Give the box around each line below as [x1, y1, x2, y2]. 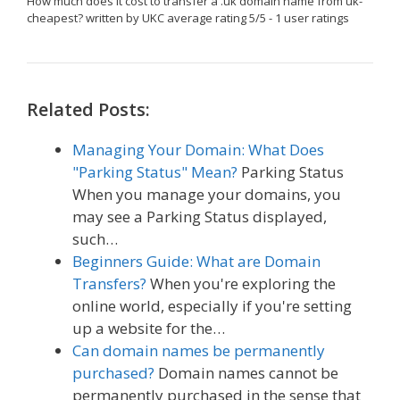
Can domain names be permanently [72, 339, 325, 361]
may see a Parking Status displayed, [72, 205, 327, 227]
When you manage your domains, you [72, 183, 341, 204]
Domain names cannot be [154, 362, 338, 383]
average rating [164, 9, 249, 26]
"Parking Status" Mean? [72, 161, 237, 182]
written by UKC [83, 9, 164, 26]
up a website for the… [72, 317, 225, 338]
